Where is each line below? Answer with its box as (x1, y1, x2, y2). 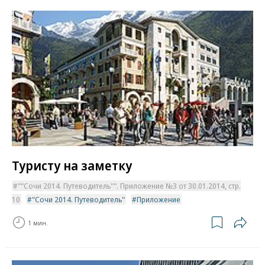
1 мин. (28, 218, 48, 227)
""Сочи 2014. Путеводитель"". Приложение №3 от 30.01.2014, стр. (18, 180, 241, 192)
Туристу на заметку (12, 156, 132, 174)
